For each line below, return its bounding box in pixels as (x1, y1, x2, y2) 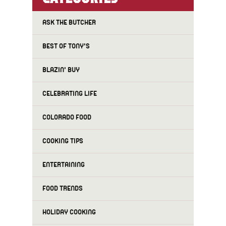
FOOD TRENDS (42, 184, 83, 193)
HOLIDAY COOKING (42, 208, 96, 217)
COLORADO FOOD (42, 113, 91, 122)
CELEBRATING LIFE (42, 89, 97, 98)
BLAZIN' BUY (42, 66, 80, 75)
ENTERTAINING (42, 160, 85, 169)
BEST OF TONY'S (42, 42, 90, 51)
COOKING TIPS (42, 137, 83, 146)
